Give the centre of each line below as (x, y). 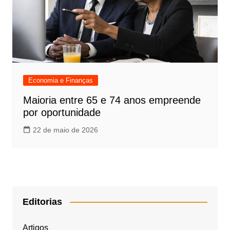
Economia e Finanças (60, 80)
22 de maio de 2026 (65, 130)
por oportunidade (62, 112)
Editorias (42, 202)
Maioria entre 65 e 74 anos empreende (112, 100)
